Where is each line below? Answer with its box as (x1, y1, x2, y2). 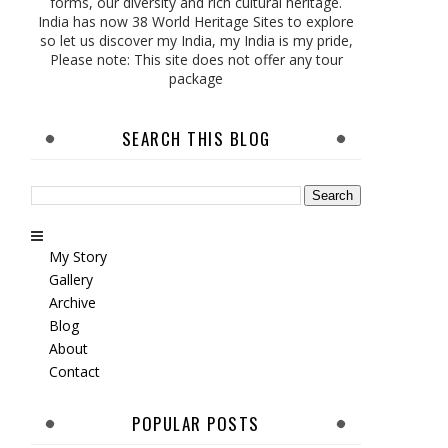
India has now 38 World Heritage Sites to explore (38, 12, 354, 31)
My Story (48, 246, 107, 266)
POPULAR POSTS (132, 411, 260, 436)
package (169, 69, 223, 88)
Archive (48, 292, 96, 312)
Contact (48, 361, 100, 381)
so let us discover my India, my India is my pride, (39, 31, 353, 50)
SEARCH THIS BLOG (121, 126, 271, 151)
